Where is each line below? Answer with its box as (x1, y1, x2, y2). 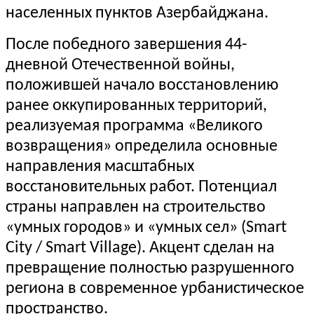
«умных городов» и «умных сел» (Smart (6, 219, 287, 237)
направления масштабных (6, 158, 194, 176)
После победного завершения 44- (6, 36, 247, 54)
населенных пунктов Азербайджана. (6, 5, 268, 22)
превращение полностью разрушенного (6, 260, 294, 278)
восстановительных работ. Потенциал (6, 179, 277, 196)
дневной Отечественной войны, (6, 57, 235, 74)
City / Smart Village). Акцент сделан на (6, 240, 275, 257)
